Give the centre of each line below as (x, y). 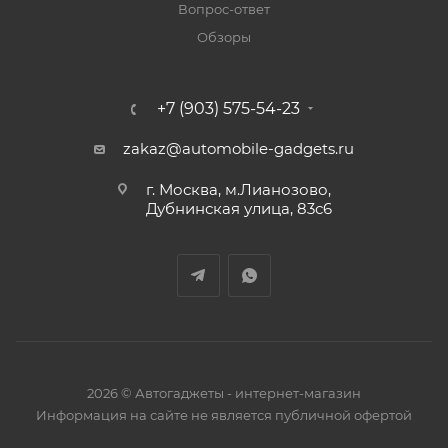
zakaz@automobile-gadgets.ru (238, 148)
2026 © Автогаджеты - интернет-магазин (224, 393)
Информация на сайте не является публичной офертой (224, 415)
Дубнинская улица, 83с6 (238, 208)
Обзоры (224, 37)
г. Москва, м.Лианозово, (238, 189)
